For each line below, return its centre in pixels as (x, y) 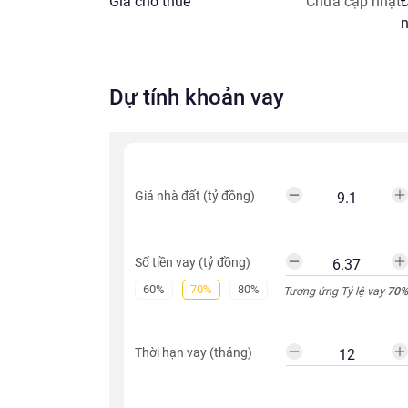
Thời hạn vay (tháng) (194, 352)
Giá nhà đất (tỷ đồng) (195, 196)
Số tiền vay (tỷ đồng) (193, 262)
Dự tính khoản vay (197, 97)
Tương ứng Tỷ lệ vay (335, 291)
